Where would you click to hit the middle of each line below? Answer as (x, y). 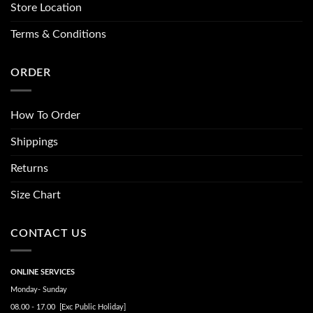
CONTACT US (49, 233)
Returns (29, 168)
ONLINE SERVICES (43, 272)
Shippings (34, 141)
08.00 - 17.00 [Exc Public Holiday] (68, 307)
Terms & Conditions (58, 34)
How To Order (45, 115)
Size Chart (36, 195)
